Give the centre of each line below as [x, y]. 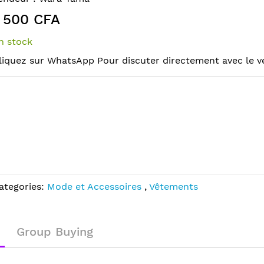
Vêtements [174, 187]
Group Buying [55, 232]
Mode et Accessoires [96, 187]
